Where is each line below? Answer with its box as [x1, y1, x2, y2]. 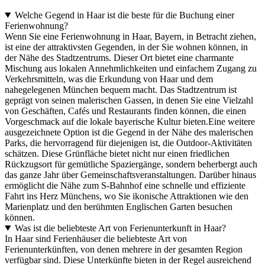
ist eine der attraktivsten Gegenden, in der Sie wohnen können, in [5, 41, 248, 52]
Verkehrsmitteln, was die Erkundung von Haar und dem [5, 73, 213, 84]
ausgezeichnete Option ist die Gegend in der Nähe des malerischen [5, 127, 253, 137]
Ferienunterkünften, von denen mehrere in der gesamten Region [5, 244, 243, 254]
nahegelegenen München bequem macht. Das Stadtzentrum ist [5, 84, 237, 95]
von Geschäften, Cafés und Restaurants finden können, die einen [5, 105, 246, 116]
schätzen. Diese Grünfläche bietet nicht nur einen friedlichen [5, 148, 230, 159]
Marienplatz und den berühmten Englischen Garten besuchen [5, 201, 232, 212]
